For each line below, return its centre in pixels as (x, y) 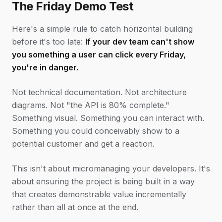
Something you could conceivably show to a (96, 131)
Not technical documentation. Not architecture (99, 92)
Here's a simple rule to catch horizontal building (102, 29)
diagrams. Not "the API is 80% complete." (91, 105)
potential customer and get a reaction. (83, 144)
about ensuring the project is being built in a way (103, 181)
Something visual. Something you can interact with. (108, 118)
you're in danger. (45, 67)
